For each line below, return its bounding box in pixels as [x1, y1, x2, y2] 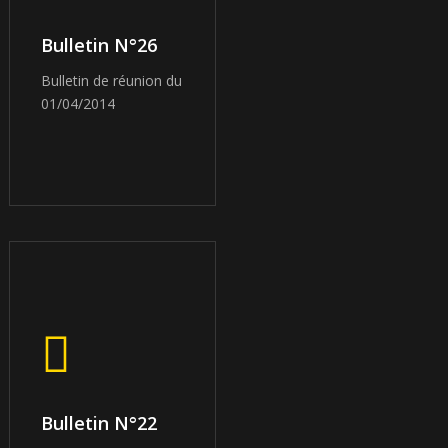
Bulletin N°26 [41, 32, 158, 57]
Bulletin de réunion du [41, 70, 183, 90]
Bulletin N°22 [41, 410, 158, 435]
